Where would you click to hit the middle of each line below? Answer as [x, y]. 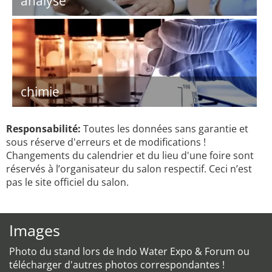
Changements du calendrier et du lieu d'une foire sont [130, 155]
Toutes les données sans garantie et [165, 129]
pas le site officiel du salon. [67, 182]
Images [35, 230]
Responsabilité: [43, 129]
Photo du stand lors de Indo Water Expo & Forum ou [129, 251]
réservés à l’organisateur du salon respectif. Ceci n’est [129, 169]
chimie [40, 92]
